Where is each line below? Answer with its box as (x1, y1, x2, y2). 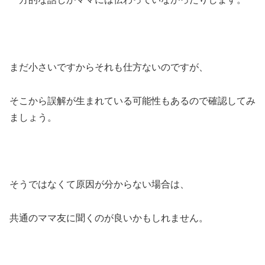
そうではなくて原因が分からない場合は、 (9, 179, 189, 190)
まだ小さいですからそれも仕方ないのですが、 (9, 62, 208, 72)
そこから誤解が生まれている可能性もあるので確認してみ (9, 95, 256, 106)
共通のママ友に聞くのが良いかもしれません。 (9, 213, 208, 224)
